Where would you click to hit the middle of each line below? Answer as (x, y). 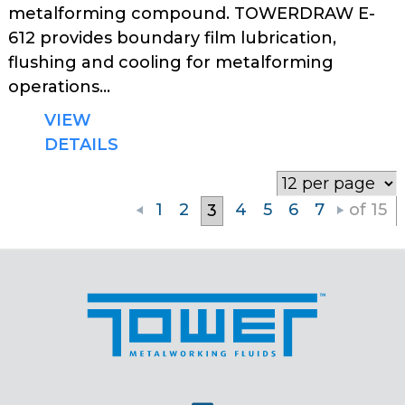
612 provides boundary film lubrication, (172, 38)
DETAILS (81, 145)
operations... (59, 87)
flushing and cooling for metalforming (171, 62)
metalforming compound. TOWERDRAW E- (192, 14)
